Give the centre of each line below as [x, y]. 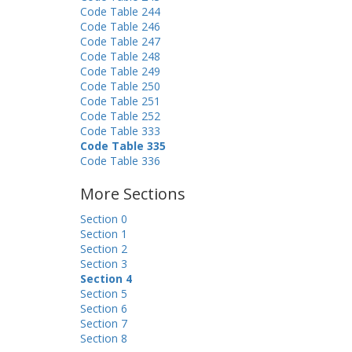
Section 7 [104, 323]
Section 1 [104, 234]
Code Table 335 [123, 146]
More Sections [133, 194]
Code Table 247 [120, 41]
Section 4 [106, 279]
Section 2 [104, 249]
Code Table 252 [120, 116]
